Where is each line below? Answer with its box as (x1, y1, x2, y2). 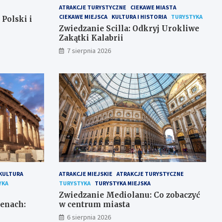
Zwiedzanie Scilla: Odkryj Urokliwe (58, 24, 199, 34)
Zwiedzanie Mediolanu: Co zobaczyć (58, 190, 200, 200)
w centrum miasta (58, 199, 130, 209)
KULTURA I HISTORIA (111, 13, 167, 21)
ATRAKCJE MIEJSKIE (58, 169, 112, 177)
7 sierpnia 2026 (66, 46, 111, 55)
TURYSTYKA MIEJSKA (94, 179, 151, 187)
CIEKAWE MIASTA (130, 3, 176, 11)
